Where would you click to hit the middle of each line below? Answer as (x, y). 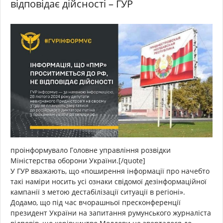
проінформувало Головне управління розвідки (91, 150)
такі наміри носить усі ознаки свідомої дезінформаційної (109, 182)
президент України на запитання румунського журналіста (111, 213)
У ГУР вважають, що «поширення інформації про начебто (110, 171)
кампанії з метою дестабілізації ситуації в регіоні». (98, 192)
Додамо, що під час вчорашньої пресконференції (96, 203)
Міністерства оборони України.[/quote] (78, 161)
